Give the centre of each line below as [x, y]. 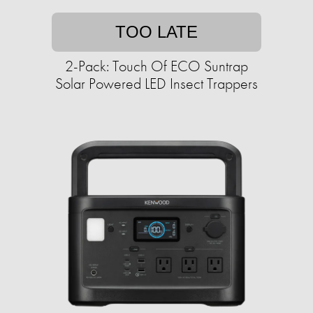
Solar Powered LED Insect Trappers [156, 84]
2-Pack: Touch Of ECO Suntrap [156, 66]
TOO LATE [156, 32]
